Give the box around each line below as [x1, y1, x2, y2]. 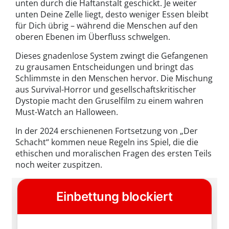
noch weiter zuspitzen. [15, 158, 102, 170]
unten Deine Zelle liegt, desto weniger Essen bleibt [15, 8, 209, 20]
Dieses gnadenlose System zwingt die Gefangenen [15, 50, 208, 61]
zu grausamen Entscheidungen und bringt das [15, 61, 194, 73]
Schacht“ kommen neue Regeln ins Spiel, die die [15, 136, 198, 148]
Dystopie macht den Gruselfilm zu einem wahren [15, 95, 203, 106]
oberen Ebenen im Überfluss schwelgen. [15, 31, 170, 42]
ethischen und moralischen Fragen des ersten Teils [15, 147, 212, 159]
